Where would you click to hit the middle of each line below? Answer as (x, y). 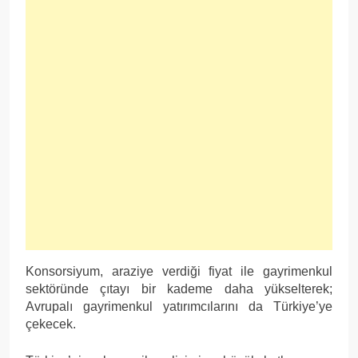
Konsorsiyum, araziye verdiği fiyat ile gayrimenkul (179, 271)
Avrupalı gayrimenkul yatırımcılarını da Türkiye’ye (179, 306)
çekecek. (51, 324)
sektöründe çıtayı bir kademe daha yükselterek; (179, 288)
